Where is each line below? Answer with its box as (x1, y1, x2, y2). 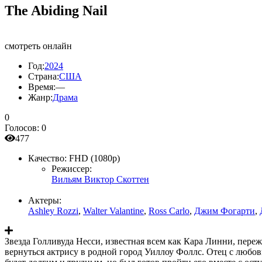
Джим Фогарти (194, 205, 255, 216)
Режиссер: (51, 163, 92, 174)
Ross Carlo (149, 205, 189, 216)
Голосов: (5, 122, 42, 133)
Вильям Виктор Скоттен (51, 174, 149, 184)
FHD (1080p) (69, 153, 120, 163)
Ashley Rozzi (28, 205, 78, 216)
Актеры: (28, 195, 61, 205)
